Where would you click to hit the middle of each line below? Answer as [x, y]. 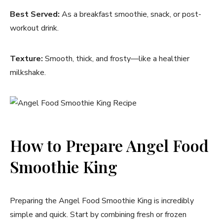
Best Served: [35, 14]
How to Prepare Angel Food [109, 145]
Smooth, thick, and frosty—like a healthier [116, 58]
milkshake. [28, 72]
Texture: [26, 58]
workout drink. [34, 28]
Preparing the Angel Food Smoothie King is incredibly [102, 201]
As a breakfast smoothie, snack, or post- [130, 14]
